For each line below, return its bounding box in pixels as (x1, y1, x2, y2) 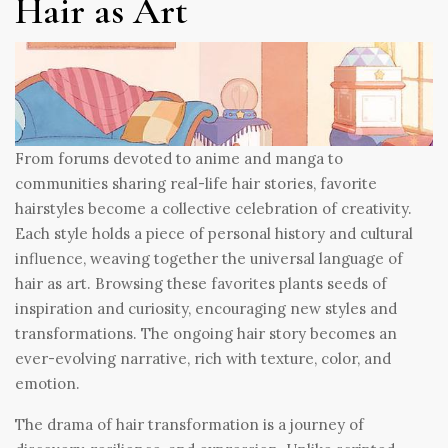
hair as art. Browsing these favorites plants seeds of (15, 274, 387, 294)
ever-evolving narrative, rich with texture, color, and (15, 349, 391, 369)
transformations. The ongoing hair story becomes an (15, 324, 397, 344)
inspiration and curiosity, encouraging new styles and (15, 299, 397, 319)
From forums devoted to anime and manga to (15, 149, 343, 169)
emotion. (15, 374, 80, 394)
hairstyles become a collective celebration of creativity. (15, 199, 412, 219)
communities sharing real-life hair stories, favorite (15, 174, 377, 194)
